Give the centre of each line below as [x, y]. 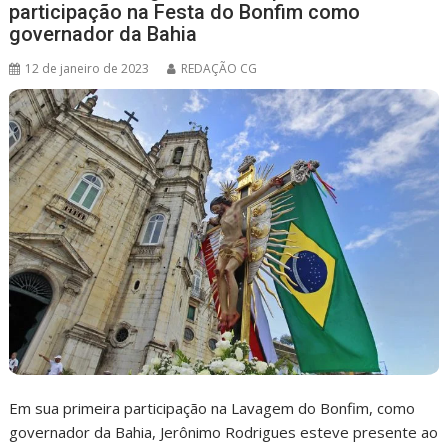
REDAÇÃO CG [219, 69]
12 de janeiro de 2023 [87, 69]
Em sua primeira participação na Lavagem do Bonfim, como [212, 408]
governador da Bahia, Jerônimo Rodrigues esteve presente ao [224, 432]
